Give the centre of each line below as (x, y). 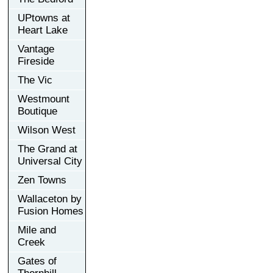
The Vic (35, 80)
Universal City (50, 161)
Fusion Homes (51, 211)
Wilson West (47, 130)
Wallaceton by (50, 199)
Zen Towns (42, 180)
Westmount (44, 99)
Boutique (37, 111)
